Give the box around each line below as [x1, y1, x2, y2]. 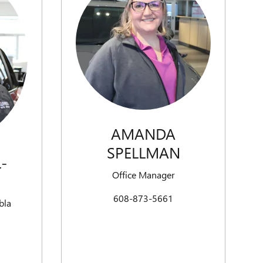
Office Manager [112, 168, 175, 181]
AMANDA [111, 123, 176, 144]
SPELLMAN [106, 141, 180, 163]
